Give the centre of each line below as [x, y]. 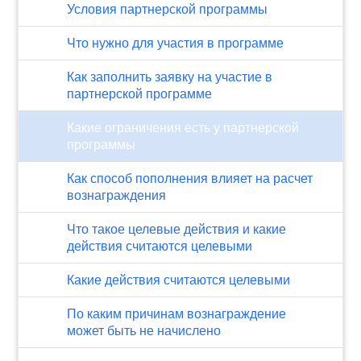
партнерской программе [140, 94]
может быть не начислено [144, 331]
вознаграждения [117, 195]
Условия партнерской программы [168, 9]
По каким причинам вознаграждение [177, 314]
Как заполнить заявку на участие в [170, 77]
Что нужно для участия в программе [176, 43]
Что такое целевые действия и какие [177, 229]
